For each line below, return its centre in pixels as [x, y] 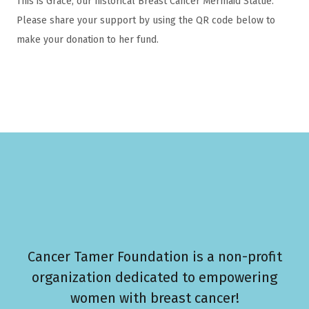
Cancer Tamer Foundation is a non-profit [154, 257]
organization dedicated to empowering [154, 278]
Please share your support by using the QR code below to [146, 20]
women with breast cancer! [154, 298]
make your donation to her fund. [89, 39]
